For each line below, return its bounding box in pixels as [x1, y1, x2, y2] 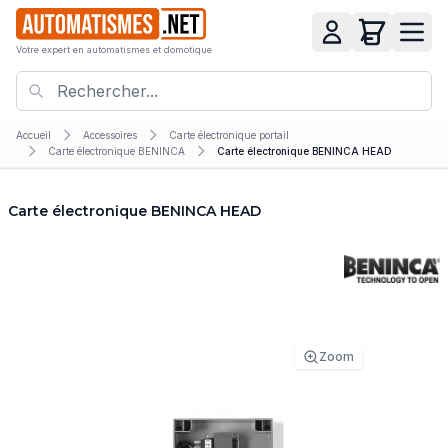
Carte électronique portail [169, 128, 289, 141]
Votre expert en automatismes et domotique [16, 44, 212, 56]
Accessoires [83, 128, 137, 141]
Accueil [16, 128, 51, 141]
